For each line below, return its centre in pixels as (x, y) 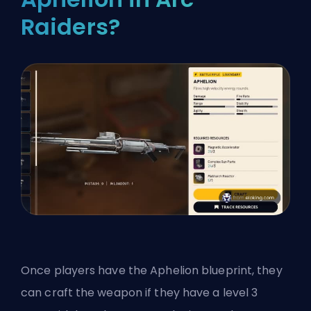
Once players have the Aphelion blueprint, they (152, 270)
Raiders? (70, 26)
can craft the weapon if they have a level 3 (140, 292)
